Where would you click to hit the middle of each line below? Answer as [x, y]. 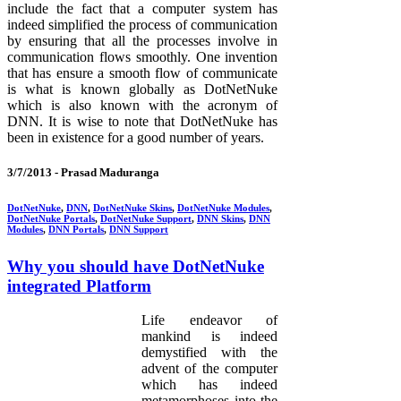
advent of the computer [210, 369]
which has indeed [210, 385]
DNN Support [139, 229]
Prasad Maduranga [110, 172]
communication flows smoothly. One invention [143, 56]
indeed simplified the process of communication [143, 24]
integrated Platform [79, 286]
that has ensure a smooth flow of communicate [143, 73]
